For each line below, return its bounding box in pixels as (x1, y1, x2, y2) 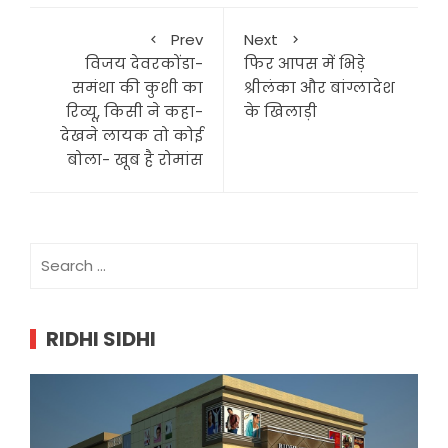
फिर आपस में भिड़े (244, 53, 365, 75)
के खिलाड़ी (244, 101, 317, 123)
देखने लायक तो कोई (60, 125, 203, 147)
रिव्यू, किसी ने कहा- (66, 101, 203, 123)
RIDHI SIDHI (46, 325, 156, 354)
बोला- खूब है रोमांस (67, 149, 203, 171)
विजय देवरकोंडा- (85, 53, 203, 75)
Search (29, 243, 81, 265)
